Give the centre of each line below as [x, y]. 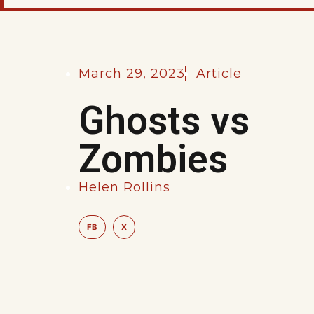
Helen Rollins [124, 187]
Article [219, 74]
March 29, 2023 [132, 74]
